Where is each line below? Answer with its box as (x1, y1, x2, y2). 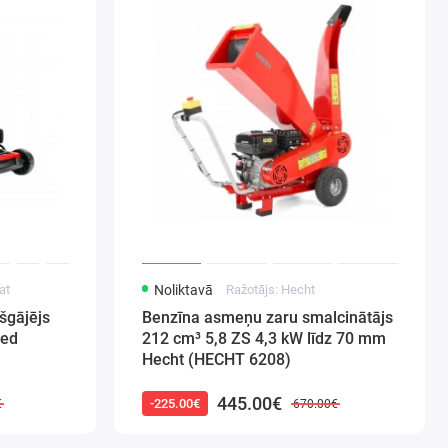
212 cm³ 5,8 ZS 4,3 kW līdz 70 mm (141, 329, 386, 349)
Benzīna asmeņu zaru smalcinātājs (141, 308, 393, 328)
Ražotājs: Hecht (226, 282, 316, 297)
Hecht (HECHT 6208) (141, 350, 291, 370)
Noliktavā (153, 282, 213, 298)
